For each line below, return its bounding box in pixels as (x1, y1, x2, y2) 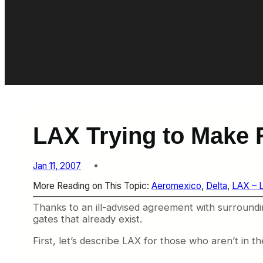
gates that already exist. (33, 213, 142, 225)
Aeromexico (151, 180, 201, 191)
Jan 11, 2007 (33, 160, 81, 171)
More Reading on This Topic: (33, 180, 151, 191)
